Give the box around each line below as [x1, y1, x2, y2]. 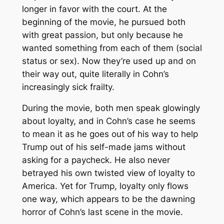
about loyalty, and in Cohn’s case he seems [21, 116, 195, 126]
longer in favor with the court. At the [21, 3, 167, 14]
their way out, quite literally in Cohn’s [21, 68, 169, 79]
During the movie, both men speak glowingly [21, 103, 200, 113]
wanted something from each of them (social [21, 42, 202, 53]
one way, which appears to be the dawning [21, 194, 195, 204]
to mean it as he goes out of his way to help [21, 129, 198, 139]
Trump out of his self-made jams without [21, 142, 185, 152]
